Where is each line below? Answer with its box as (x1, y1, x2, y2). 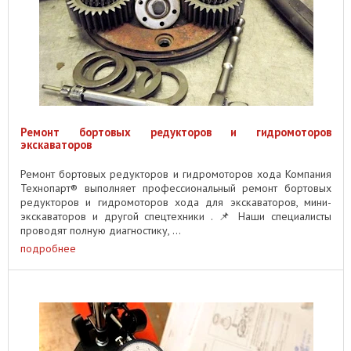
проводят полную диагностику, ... (20, 223, 181, 237)
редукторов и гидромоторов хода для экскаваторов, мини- (20, 195, 331, 209)
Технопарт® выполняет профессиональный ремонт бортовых (20, 181, 331, 195)
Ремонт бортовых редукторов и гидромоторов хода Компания (20, 167, 331, 181)
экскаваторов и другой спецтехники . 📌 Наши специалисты (20, 209, 331, 223)
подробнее (20, 241, 76, 255)
